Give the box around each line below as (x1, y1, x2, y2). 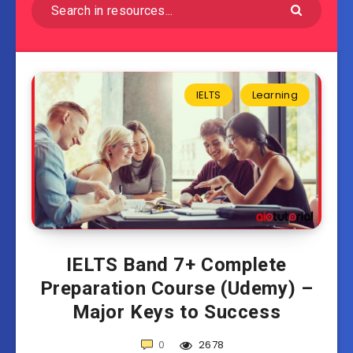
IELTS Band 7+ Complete (65, 254, 288, 277)
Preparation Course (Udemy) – (39, 277, 314, 300)
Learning (251, 87, 298, 103)
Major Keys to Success (72, 301, 281, 324)
